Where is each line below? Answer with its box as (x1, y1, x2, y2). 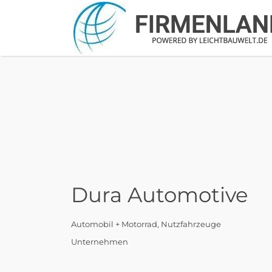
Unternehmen (71, 236, 128, 246)
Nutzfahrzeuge (161, 219, 221, 229)
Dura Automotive (71, 182, 248, 208)
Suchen (70, 8, 101, 18)
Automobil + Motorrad (71, 219, 157, 229)
